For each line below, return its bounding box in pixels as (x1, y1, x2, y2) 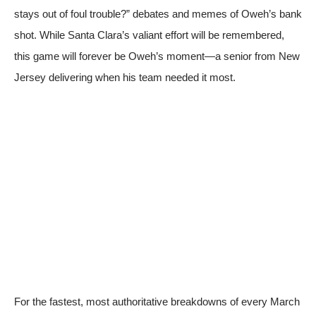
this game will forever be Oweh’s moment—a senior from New (14, 49, 300, 62)
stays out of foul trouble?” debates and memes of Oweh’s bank (14, 7, 302, 20)
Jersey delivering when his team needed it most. (14, 71, 236, 83)
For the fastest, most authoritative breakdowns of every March (14, 295, 300, 308)
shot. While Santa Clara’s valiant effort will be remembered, (14, 28, 284, 41)
